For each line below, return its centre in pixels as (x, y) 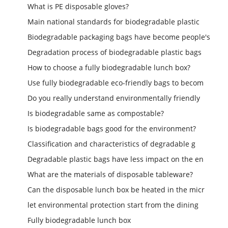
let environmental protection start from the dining (113, 205)
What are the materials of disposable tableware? (110, 175)
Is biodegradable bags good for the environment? (112, 129)
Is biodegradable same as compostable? (96, 113)
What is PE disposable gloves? (78, 7)
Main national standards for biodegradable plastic (114, 22)
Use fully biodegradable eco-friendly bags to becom (116, 83)
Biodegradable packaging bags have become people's (119, 37)
